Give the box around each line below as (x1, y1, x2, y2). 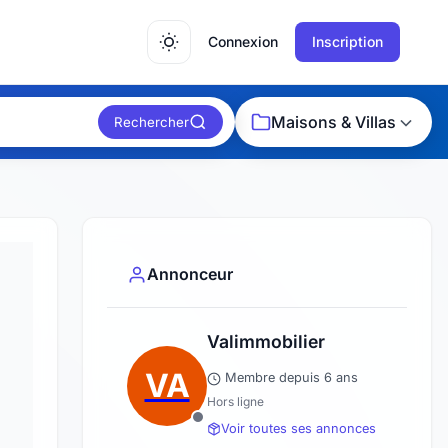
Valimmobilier (207, 331, 325, 353)
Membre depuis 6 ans (221, 370, 358, 386)
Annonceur (147, 264, 233, 285)
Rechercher (114, 114, 189, 131)
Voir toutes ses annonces (221, 421, 376, 437)
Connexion (208, 33, 278, 50)
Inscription (312, 33, 383, 50)
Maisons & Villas (271, 111, 396, 132)
